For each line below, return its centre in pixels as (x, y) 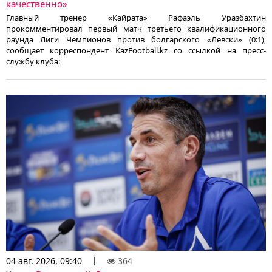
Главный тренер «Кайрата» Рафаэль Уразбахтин (136, 18)
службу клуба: (33, 62)
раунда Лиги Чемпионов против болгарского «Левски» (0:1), (136, 40)
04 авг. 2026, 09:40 (44, 260)
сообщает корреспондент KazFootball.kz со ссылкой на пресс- (136, 51)
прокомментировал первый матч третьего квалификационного (136, 29)
